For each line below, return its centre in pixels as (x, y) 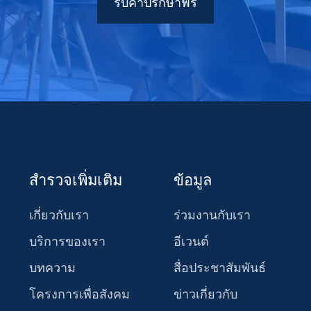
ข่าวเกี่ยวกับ (206, 294)
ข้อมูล (193, 180)
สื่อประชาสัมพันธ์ (220, 268)
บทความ (53, 268)
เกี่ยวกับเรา (59, 215)
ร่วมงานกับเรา (212, 215)
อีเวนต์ (192, 242)
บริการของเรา (68, 242)
